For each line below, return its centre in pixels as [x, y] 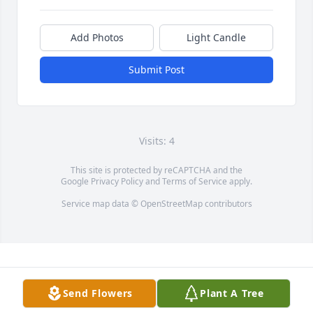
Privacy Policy [117, 181]
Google [76, 181]
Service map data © [101, 203]
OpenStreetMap [171, 203]
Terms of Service [195, 181]
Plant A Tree [232, 293]
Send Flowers [98, 293]
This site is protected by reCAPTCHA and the [156, 170]
